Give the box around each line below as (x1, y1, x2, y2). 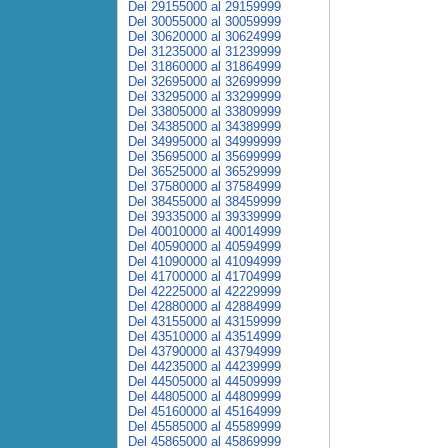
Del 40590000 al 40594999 (128, 239, 281, 254)
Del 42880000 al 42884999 (128, 299, 281, 314)
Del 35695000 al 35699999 (128, 149, 281, 164)
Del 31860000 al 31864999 (128, 59, 281, 74)
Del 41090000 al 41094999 (128, 254, 281, 269)
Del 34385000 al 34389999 (128, 119, 281, 134)
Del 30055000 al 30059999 (128, 14, 281, 29)
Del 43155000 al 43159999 (128, 314, 281, 329)
